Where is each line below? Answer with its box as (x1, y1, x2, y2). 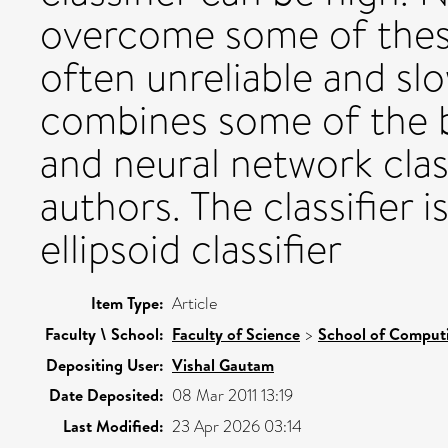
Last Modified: (63, 414, 164, 437)
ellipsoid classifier (40, 220, 342, 278)
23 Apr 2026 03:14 (172, 414, 302, 438)
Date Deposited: (49, 383, 164, 406)
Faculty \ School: (45, 322, 164, 345)
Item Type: (91, 291, 164, 314)
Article (172, 291, 217, 315)
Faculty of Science (172, 322, 300, 345)
